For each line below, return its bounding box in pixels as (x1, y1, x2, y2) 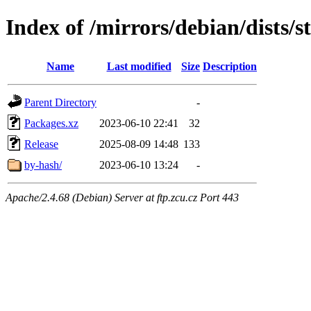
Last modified (106, 60, 171, 72)
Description (203, 60, 257, 72)
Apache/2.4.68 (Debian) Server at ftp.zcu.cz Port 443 (6, 191, 239, 203)
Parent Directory (24, 96, 96, 108)
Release (24, 137, 58, 150)
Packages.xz (24, 117, 78, 129)
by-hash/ (24, 158, 62, 171)
